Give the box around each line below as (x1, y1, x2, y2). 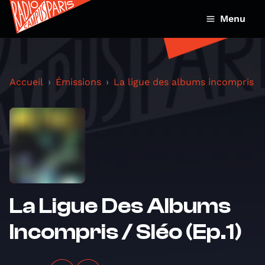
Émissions (56, 76, 101, 88)
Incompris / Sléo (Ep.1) (9, 219, 242, 244)
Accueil (9, 76, 43, 88)
